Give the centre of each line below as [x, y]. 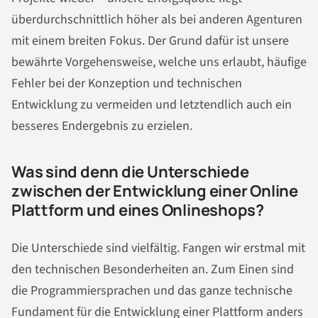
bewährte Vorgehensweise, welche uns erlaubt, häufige [159, 62]
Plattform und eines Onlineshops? [138, 210]
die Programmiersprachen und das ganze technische [152, 290]
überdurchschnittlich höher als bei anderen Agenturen [157, 19]
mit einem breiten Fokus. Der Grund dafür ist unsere [150, 40]
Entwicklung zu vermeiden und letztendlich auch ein [152, 104]
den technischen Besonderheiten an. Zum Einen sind [153, 269]
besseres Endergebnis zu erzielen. [102, 126]
